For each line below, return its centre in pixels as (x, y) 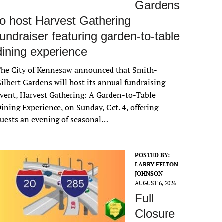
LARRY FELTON (157, 164)
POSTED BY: (153, 155)
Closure (155, 213)
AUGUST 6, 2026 (156, 183)
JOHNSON (149, 174)
